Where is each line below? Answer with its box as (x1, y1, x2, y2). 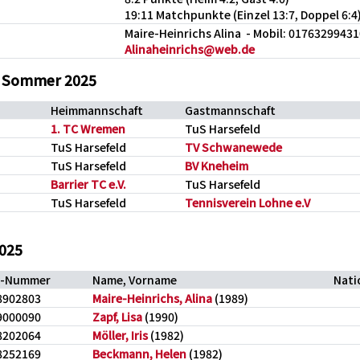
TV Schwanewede (185, 139, 282, 155)
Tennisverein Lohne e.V (185, 194, 310, 211)
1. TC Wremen (51, 121, 125, 137)
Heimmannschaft (51, 102, 143, 118)
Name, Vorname (92, 272, 177, 288)
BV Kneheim (185, 157, 248, 174)
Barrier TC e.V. (51, 176, 126, 192)
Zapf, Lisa (92, 309, 142, 325)
